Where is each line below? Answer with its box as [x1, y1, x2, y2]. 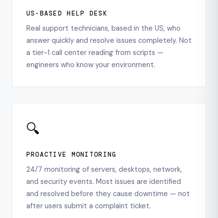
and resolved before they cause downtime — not [26, 188, 190, 199]
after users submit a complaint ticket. [26, 200, 151, 211]
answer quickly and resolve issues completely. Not [26, 35, 192, 45]
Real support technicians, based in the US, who [26, 23, 181, 33]
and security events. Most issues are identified [26, 176, 181, 186]
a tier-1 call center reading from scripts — [26, 47, 163, 57]
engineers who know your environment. [26, 59, 155, 70]
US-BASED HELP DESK [26, 9, 108, 18]
